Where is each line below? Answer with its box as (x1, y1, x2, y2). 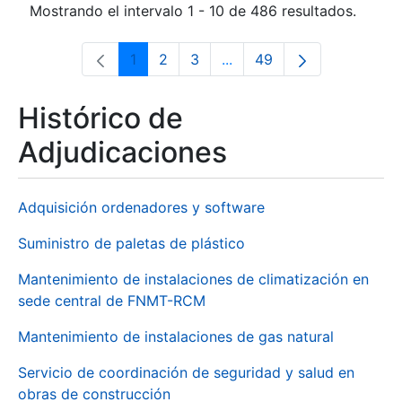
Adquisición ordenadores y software (18, 198, 265, 216)
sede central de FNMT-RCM (18, 292, 205, 310)
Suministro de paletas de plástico (18, 234, 245, 252)
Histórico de (18, 100, 183, 135)
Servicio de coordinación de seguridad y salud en (18, 363, 354, 381)
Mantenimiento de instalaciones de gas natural (18, 328, 334, 345)
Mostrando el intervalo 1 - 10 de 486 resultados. (30, 2, 356, 20)
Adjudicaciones (18, 135, 227, 170)
